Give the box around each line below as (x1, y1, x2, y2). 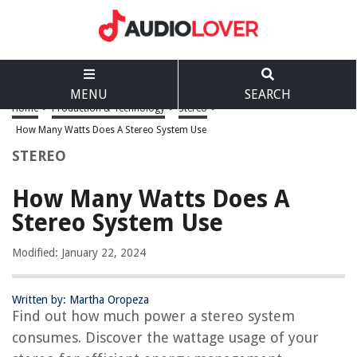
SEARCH (244, 87, 291, 102)
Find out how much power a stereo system (12, 308, 295, 324)
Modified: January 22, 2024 (12, 246, 146, 259)
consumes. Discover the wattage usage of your (12, 329, 319, 346)
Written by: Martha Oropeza (12, 293, 149, 306)
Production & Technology (52, 103, 165, 114)
